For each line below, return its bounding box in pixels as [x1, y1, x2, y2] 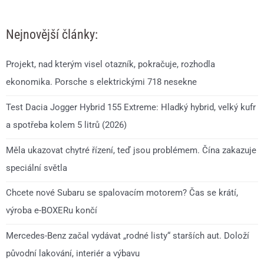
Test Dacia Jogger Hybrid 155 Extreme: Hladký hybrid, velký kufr [6, 101, 256, 113]
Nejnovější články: [6, 27, 98, 42]
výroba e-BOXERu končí [6, 205, 97, 216]
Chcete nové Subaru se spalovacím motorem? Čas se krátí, [6, 187, 238, 199]
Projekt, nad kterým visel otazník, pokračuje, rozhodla [6, 59, 215, 70]
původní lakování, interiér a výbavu [6, 248, 140, 259]
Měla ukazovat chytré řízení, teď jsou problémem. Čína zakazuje [6, 144, 256, 156]
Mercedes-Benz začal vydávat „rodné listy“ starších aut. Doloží [6, 230, 249, 241]
